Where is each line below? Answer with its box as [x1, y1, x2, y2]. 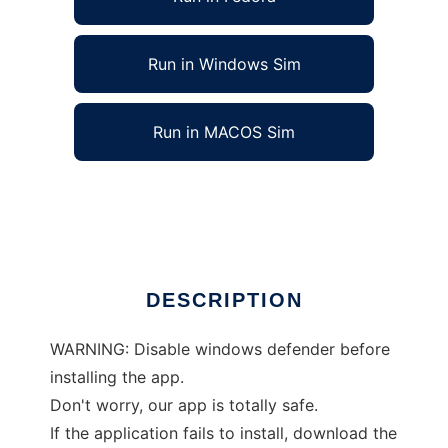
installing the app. [50, 367, 184, 387]
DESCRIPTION [145, 289, 303, 311]
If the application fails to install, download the [50, 423, 397, 443]
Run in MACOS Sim [153, 122, 295, 142]
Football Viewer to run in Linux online [50, 185, 331, 205]
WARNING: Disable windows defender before [50, 339, 390, 359]
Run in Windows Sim [147, 54, 301, 74]
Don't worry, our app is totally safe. [50, 395, 318, 415]
